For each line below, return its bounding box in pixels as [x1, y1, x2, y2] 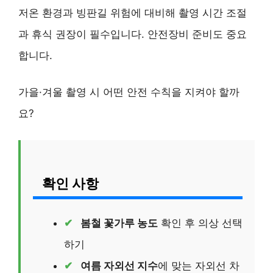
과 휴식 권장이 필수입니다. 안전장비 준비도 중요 [18, 27, 247, 40]
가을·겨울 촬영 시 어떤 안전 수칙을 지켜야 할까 [18, 86, 239, 99]
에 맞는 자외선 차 [158, 259, 239, 272]
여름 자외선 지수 [80, 259, 158, 272]
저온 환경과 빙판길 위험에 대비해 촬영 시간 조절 [18, 6, 247, 19]
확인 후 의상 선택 [158, 216, 243, 229]
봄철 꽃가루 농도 [80, 216, 158, 229]
